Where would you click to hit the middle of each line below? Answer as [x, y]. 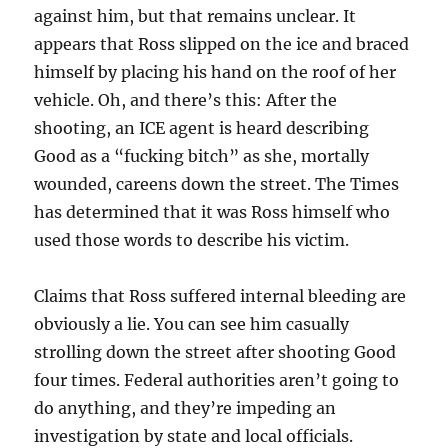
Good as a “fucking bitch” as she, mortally [202, 156]
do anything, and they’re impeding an [185, 408]
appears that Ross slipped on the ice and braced [222, 44]
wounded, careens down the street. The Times [217, 184]
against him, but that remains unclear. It [195, 16]
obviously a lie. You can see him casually [192, 324]
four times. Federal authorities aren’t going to [217, 380]
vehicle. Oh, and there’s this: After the [186, 100]
